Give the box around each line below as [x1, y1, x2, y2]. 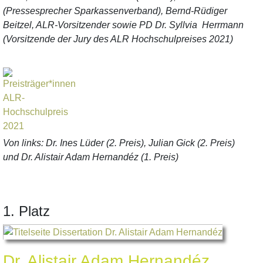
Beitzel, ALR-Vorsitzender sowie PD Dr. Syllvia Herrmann [3, 20, 244, 30]
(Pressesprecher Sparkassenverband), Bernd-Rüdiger [3, 6, 227, 16]
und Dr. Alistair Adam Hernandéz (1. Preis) [3, 152, 178, 162]
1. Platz [3, 203, 50, 219]
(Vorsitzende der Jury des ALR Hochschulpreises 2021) [3, 34, 233, 44]
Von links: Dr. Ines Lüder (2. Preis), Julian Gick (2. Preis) [3, 138, 235, 148]
